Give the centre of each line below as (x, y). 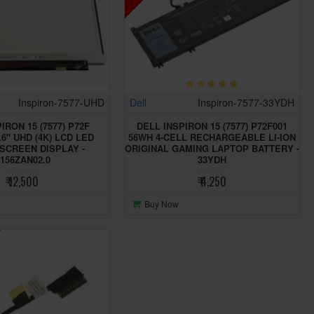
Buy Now (161, 204)
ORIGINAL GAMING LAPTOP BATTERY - (212, 149)
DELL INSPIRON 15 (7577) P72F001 (212, 126)
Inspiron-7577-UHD (61, 103)
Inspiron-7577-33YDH (246, 103)
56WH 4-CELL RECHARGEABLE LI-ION (212, 137)
